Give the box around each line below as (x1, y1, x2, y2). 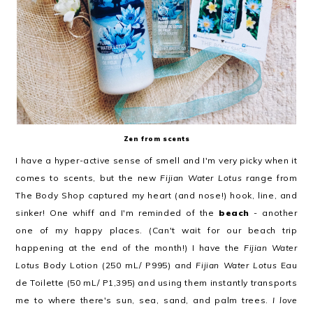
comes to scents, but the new (15, 173, 161, 183)
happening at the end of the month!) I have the (15, 242, 244, 253)
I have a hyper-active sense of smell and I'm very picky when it (15, 155, 298, 166)
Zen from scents (123, 134, 190, 143)
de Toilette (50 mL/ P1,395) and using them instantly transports (15, 277, 298, 288)
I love (272, 295, 298, 305)
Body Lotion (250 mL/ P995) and (39, 260, 196, 270)
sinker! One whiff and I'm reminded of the (15, 208, 219, 218)
